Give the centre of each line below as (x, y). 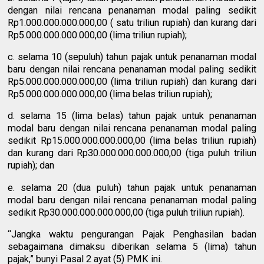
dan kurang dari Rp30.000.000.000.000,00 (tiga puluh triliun (132, 153)
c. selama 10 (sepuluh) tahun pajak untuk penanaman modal (132, 57)
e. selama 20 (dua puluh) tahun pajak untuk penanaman (132, 187)
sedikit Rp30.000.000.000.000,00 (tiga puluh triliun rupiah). (126, 212)
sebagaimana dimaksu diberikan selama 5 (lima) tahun (132, 247)
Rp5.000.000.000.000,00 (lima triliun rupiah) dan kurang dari (132, 81)
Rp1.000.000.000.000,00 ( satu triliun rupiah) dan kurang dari (132, 22)
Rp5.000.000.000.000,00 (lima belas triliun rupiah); (110, 94)
